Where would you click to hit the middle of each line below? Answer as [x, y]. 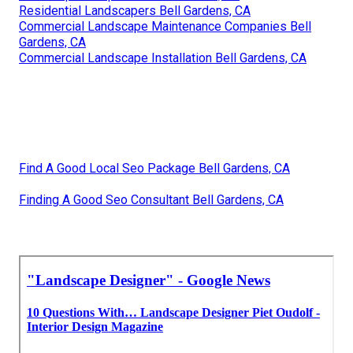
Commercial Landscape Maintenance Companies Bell [165, 26]
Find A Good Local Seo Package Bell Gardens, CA [154, 168]
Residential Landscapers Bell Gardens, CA [135, 10]
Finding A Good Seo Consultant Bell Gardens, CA [151, 199]
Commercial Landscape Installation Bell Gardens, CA [163, 58]
